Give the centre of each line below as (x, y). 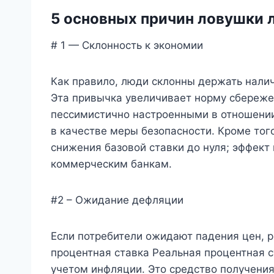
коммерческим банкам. (111, 164)
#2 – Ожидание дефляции (117, 200)
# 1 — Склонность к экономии (127, 45)
